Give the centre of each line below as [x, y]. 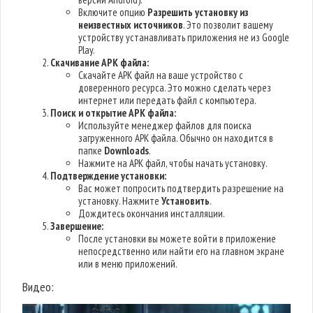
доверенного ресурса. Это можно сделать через [175, 88]
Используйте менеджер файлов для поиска [165, 125]
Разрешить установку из [198, 12]
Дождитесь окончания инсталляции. [152, 213]
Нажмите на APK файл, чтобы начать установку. [173, 163]
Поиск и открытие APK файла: [114, 113]
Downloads [127, 151]
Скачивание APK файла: [100, 63]
